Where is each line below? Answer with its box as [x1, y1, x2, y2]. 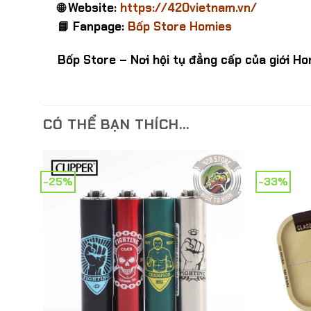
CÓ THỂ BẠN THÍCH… [43, 115, 190, 133]
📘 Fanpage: [57, 18, 128, 34]
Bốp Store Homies [127, 18, 232, 34]
